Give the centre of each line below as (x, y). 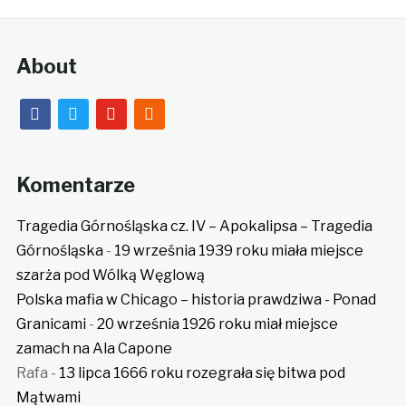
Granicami (51, 324)
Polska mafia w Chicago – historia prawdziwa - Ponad (196, 300)
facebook (52, 111)
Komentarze (75, 185)
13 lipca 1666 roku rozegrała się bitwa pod (202, 373)
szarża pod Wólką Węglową (110, 275)
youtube (123, 111)
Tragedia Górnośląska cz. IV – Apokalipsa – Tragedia (194, 227)
